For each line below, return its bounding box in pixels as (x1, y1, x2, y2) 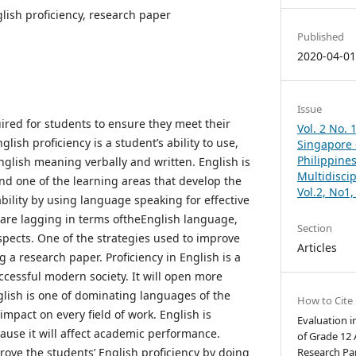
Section (297, 220, 333, 235)
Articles (297, 239, 338, 255)
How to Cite (297, 292, 354, 308)
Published (297, 29, 345, 44)
